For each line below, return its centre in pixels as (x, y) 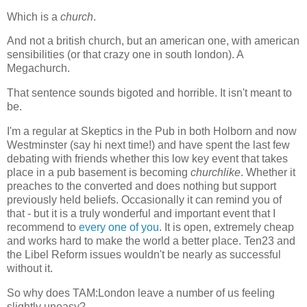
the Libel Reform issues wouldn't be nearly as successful (144, 255)
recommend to (43, 228)
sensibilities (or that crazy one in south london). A (125, 55)
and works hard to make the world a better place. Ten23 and (151, 241)
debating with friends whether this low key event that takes (147, 159)
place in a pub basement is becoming (99, 173)
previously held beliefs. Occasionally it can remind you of (144, 200)
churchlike (216, 173)
